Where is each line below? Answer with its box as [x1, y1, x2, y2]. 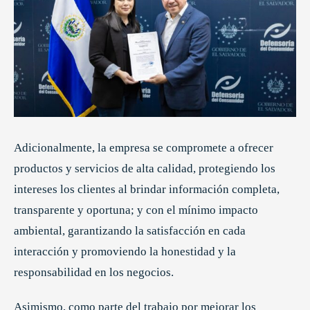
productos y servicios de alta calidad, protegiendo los [14, 162, 275, 176]
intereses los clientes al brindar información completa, [14, 183, 280, 197]
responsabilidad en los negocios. [14, 266, 176, 280]
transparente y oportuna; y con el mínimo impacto [14, 203, 258, 217]
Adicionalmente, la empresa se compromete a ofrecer [14, 141, 273, 155]
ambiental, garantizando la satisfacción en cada [14, 224, 246, 238]
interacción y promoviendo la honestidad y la [14, 245, 236, 259]
